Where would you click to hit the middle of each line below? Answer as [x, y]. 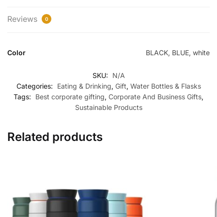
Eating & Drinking [84, 86]
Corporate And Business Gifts [155, 97]
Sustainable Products [108, 108]
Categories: [35, 86]
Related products [55, 137]
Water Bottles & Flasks [165, 86]
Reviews [23, 19]
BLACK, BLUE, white [178, 53]
